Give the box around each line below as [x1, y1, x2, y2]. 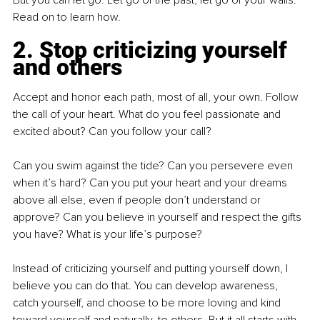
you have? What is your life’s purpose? [13, 227, 202, 242]
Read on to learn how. [13, 10, 121, 25]
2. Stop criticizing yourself [13, 36, 293, 64]
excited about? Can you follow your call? [13, 124, 211, 139]
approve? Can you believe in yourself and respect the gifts [13, 210, 304, 225]
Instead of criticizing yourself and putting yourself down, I [13, 261, 291, 276]
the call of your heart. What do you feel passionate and [13, 107, 284, 122]
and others [13, 54, 122, 81]
